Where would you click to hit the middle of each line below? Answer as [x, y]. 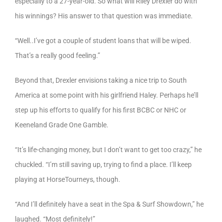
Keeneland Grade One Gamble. [62, 125]
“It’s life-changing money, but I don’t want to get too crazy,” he [108, 150]
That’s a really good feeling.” [57, 56]
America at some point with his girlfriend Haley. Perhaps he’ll [107, 95]
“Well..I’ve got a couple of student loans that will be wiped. [103, 41]
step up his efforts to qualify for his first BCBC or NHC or [101, 110]
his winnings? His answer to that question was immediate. [104, 16]
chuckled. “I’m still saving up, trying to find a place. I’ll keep [103, 165]
